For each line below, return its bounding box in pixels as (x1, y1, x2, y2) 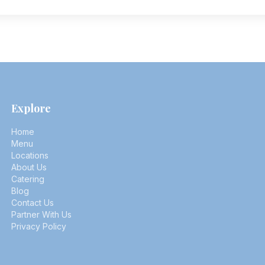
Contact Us (11, 198, 54, 208)
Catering (11, 174, 44, 184)
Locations (11, 150, 49, 160)
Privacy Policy (11, 221, 66, 231)
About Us (11, 162, 47, 172)
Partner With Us (11, 209, 72, 219)
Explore (11, 101, 51, 115)
